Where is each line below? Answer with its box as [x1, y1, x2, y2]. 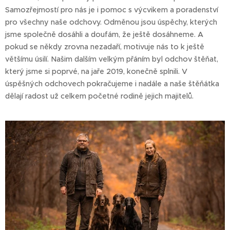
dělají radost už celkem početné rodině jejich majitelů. [5, 91, 194, 101]
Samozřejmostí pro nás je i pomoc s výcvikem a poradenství [5, 5, 218, 14]
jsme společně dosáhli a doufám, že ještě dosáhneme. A [5, 29, 203, 39]
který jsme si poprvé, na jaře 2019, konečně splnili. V [5, 66, 187, 76]
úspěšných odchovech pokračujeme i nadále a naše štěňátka [5, 79, 219, 88]
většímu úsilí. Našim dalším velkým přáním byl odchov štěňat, [5, 54, 218, 64]
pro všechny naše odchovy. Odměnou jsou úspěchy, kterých [5, 17, 217, 27]
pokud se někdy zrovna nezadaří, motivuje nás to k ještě [5, 42, 204, 51]
